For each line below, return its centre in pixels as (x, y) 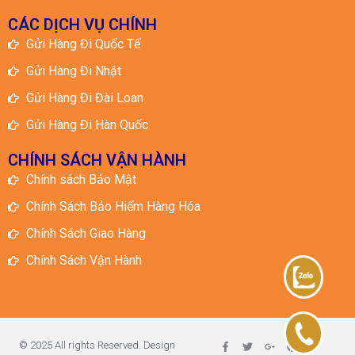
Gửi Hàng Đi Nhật (73, 71)
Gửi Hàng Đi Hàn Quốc (87, 125)
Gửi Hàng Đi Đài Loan (84, 98)
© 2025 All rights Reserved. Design (97, 345)
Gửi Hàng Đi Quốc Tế (83, 44)
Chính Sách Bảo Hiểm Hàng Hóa (113, 207)
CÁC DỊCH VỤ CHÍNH (82, 25)
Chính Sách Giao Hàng (86, 234)
